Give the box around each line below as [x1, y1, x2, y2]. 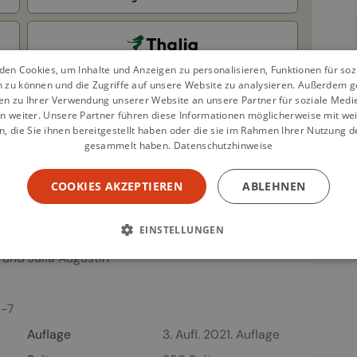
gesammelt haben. [84, 139, 171, 152]
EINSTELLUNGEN [139, 223, 225, 237]
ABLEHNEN [242, 178, 306, 194]
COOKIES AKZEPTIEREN [50, 178, 183, 194]
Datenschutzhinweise [173, 139, 273, 152]
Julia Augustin [28, 249, 110, 267]
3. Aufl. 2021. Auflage [162, 326, 280, 343]
